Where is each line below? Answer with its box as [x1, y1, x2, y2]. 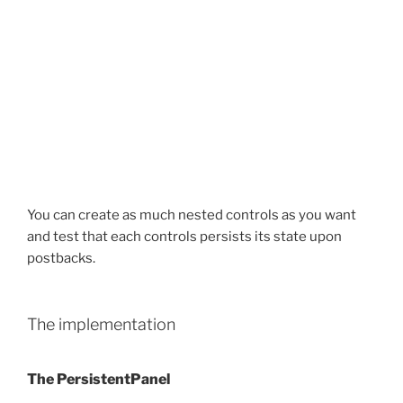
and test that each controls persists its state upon [27, 228, 342, 245]
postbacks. [27, 249, 95, 266]
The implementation [27, 315, 175, 335]
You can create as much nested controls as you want [27, 206, 356, 223]
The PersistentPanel [27, 370, 170, 388]
